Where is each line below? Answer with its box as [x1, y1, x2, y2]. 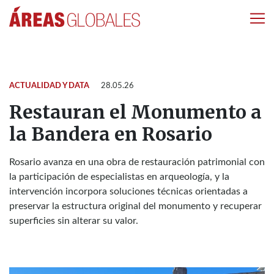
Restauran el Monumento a [9, 100, 262, 124]
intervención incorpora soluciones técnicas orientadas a [9, 187, 248, 196]
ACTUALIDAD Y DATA [9, 82, 89, 90]
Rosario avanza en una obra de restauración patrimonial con [9, 157, 265, 167]
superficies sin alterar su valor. [9, 216, 138, 226]
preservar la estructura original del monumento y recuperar [9, 201, 262, 211]
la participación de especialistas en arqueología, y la [9, 172, 229, 182]
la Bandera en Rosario [9, 122, 212, 146]
